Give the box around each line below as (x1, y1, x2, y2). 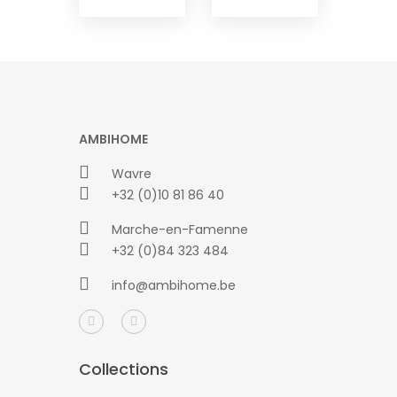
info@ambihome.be (112, 276, 236, 294)
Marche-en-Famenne (112, 220, 248, 238)
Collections (79, 357, 168, 380)
